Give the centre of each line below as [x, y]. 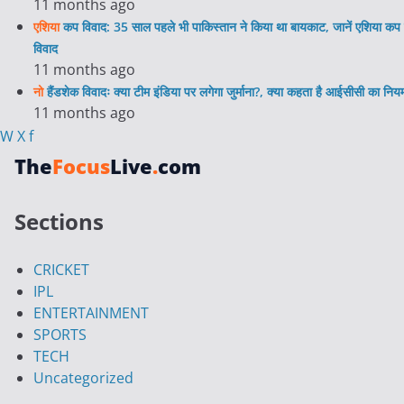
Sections [59, 221]
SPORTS [60, 334]
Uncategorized [83, 377]
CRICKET [61, 269]
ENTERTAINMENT [91, 312]
